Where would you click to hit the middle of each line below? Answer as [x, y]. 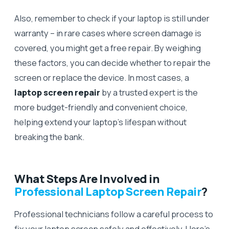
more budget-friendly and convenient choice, [101, 107]
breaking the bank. [49, 136]
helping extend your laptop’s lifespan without [100, 122]
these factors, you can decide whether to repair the [112, 62]
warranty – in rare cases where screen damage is [108, 33]
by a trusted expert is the [149, 92]
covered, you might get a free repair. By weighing [108, 48]
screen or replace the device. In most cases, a [102, 77]
